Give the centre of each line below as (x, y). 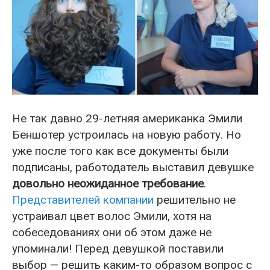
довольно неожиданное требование (108, 183)
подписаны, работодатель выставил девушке (133, 167)
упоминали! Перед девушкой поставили (118, 248)
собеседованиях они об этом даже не (112, 232)
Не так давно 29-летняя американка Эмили (127, 118)
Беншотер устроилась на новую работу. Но (127, 134)
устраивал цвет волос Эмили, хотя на (112, 216)
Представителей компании (83, 199)
